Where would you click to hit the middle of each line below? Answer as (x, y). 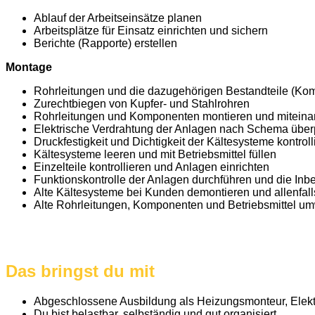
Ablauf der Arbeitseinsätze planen (118, 18)
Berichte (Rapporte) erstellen (105, 43)
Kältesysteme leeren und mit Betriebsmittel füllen (155, 154)
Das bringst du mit (80, 271)
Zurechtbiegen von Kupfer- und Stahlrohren (142, 103)
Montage (29, 67)
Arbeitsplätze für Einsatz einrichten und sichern (151, 30)
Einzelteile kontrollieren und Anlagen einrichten (152, 167)
